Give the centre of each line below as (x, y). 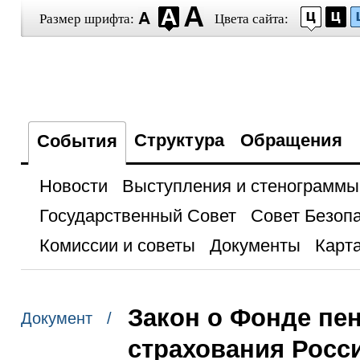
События (77, 141)
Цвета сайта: (251, 19)
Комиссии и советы (117, 245)
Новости (73, 186)
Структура (179, 140)
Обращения (291, 140)
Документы (255, 245)
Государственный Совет (137, 216)
